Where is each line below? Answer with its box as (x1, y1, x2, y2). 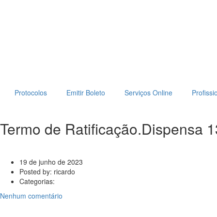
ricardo (54, 167, 75, 176)
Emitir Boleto (66, 88, 105, 97)
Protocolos (15, 88, 47, 97)
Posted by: (19, 167, 54, 176)
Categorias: (19, 176, 55, 186)
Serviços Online (124, 88, 172, 97)
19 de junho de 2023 (19, 157, 83, 167)
